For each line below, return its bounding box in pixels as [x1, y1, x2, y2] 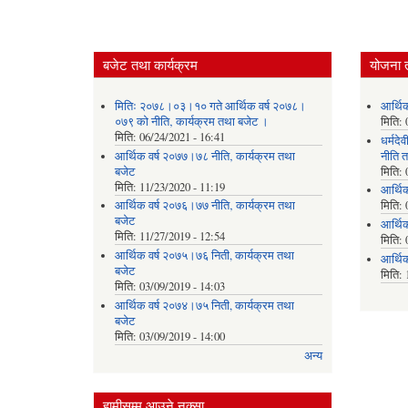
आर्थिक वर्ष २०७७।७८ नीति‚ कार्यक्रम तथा [114, 148, 295, 164]
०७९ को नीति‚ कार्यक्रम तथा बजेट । [114, 114, 269, 130]
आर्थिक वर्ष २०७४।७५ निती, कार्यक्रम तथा [114, 297, 294, 313]
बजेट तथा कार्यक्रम [103, 55, 198, 74]
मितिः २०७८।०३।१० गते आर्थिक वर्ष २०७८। [114, 98, 306, 115]
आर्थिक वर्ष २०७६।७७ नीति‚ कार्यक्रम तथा [114, 198, 295, 214]
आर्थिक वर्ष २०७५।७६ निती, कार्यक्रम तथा [114, 247, 294, 263]
